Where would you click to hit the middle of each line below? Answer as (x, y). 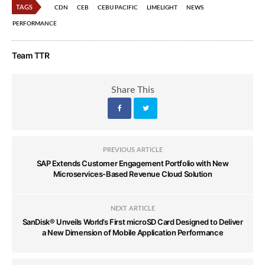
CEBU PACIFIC (118, 8)
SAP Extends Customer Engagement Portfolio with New (132, 164)
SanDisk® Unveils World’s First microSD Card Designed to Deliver (132, 222)
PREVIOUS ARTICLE (132, 150)
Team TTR (31, 56)
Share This (132, 90)
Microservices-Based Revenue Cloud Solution (132, 174)
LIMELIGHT (162, 8)
